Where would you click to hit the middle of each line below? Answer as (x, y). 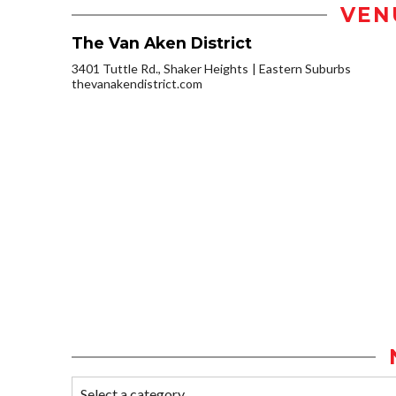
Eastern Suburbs (305, 69)
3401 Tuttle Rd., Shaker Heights (160, 69)
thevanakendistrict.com (137, 84)
